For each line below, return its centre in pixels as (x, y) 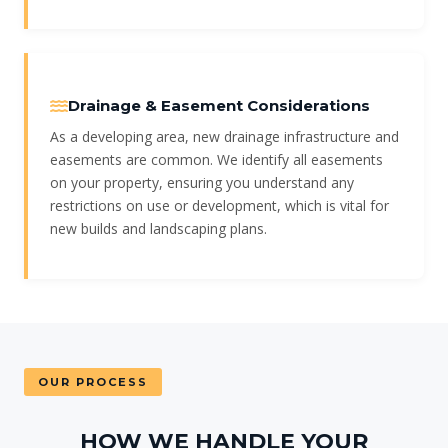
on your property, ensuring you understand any (202, 183)
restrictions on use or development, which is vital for (219, 206)
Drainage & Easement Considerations (219, 106)
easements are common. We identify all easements (216, 160)
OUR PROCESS (93, 382)
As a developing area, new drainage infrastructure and (224, 137)
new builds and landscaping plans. (158, 229)
